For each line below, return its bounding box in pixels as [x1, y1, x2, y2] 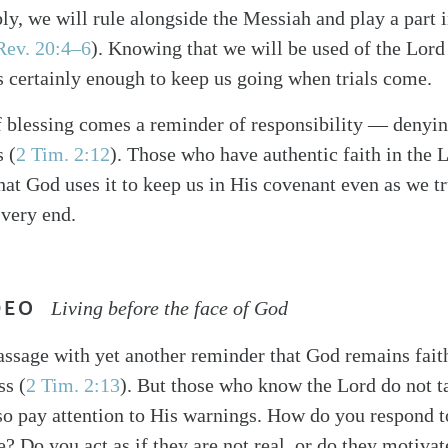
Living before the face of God [51, 297, 288, 319]
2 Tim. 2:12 [16, 143, 110, 165]
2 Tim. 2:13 [26, 374, 120, 396]
